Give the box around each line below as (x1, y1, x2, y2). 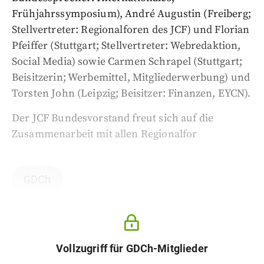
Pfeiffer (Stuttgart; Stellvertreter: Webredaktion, (12, 39, 241, 52)
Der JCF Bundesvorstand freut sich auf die (12, 111, 214, 125)
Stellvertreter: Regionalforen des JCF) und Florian (12, 23, 250, 37)
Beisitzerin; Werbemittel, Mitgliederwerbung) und (12, 71, 250, 84)
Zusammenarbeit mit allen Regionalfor (12, 127, 197, 141)
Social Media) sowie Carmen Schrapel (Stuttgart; (12, 55, 243, 68)
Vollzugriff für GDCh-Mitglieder (56, 242, 208, 255)
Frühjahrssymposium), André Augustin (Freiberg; (12, 7, 251, 21)
